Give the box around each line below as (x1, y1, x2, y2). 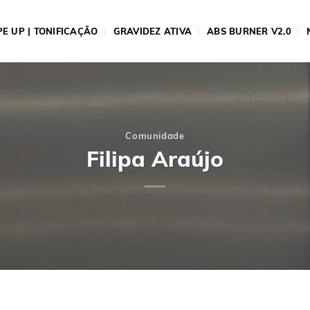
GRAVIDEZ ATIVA (113, 26, 192, 37)
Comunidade (125, 130, 185, 142)
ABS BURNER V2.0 (207, 26, 291, 37)
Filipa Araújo (86, 145, 224, 172)
